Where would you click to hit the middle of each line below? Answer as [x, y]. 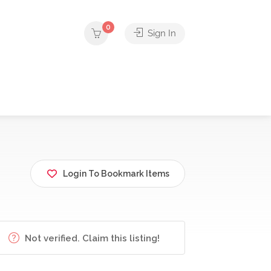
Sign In [161, 33]
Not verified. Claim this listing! [91, 238]
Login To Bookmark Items [116, 173]
